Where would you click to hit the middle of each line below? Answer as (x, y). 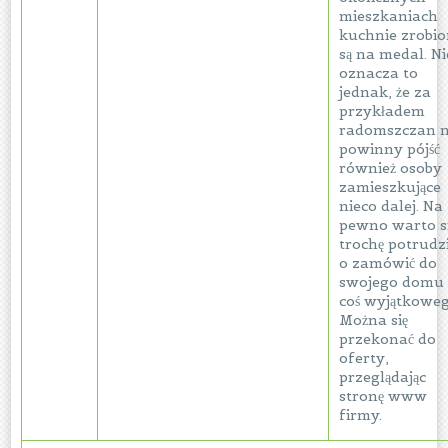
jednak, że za (385, 92)
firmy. (361, 415)
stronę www (383, 396)
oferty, (364, 358)
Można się (374, 320)
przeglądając (383, 377)
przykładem (382, 111)
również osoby (391, 168)
